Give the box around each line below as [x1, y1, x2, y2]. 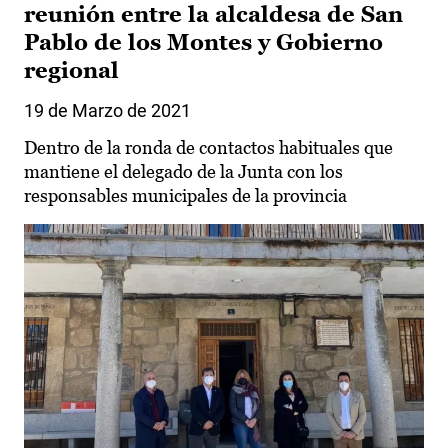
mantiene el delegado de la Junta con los [24, 161, 343, 183]
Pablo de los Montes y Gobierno [24, 30, 383, 56]
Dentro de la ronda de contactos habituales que [24, 137, 393, 159]
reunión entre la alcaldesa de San [24, 2, 403, 28]
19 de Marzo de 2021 [24, 100, 191, 122]
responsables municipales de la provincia [24, 185, 347, 207]
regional [24, 58, 119, 84]
